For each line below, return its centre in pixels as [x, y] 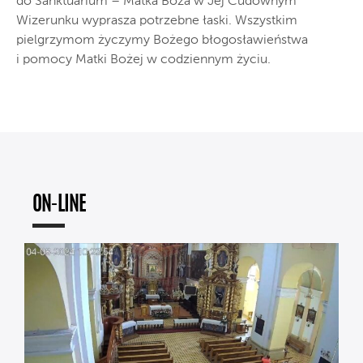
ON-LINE [59, 205]
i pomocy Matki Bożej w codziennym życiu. [143, 60]
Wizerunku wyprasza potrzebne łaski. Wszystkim [157, 21]
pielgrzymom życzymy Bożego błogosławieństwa [162, 41]
